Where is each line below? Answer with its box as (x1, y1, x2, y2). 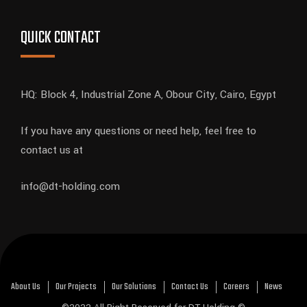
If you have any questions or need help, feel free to (21, 123, 256, 139)
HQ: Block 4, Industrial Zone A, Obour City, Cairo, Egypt (21, 87, 276, 103)
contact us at (21, 143, 83, 158)
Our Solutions (112, 280, 156, 295)
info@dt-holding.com (21, 179, 120, 195)
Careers (223, 280, 249, 295)
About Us (11, 280, 40, 295)
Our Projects (56, 280, 97, 295)
